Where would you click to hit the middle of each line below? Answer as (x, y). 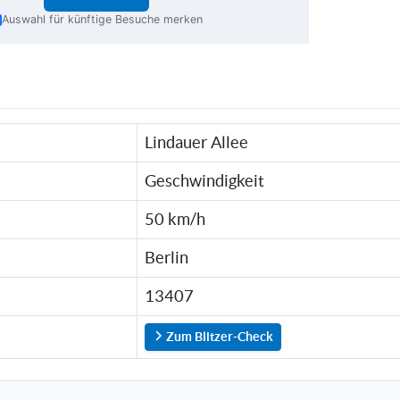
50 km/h (175, 220)
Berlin (167, 258)
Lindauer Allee (197, 143)
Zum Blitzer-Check (219, 337)
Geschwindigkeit (205, 182)
